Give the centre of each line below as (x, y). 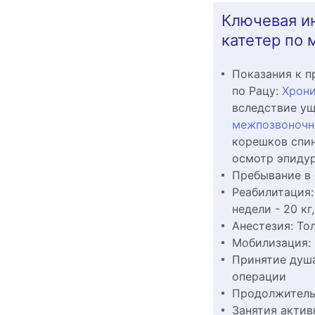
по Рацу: (255, 91)
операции (259, 276)
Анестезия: (264, 226)
